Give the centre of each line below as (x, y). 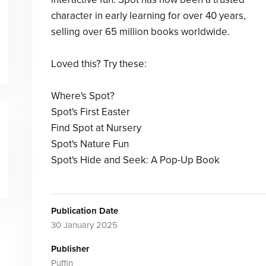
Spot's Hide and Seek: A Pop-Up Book (135, 160)
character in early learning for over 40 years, (148, 16)
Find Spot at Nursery (96, 128)
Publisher (70, 249)
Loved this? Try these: (99, 64)
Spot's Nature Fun (90, 144)
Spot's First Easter (90, 112)
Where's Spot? (83, 96)
